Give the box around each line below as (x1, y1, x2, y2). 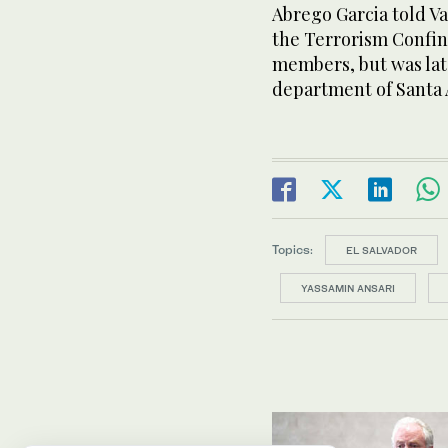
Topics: (272, 241, 313, 257)
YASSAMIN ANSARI (301, 282, 395, 294)
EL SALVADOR (346, 244, 417, 256)
